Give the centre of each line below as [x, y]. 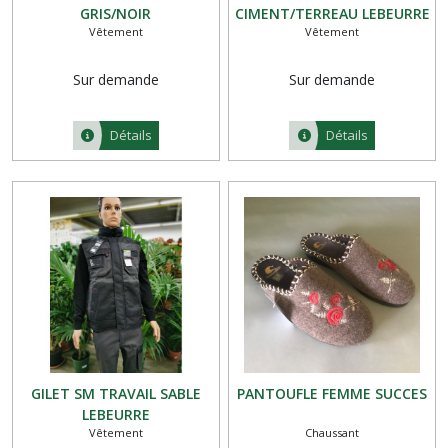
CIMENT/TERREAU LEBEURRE [332, 13]
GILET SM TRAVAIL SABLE [115, 393]
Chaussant [332, 432]
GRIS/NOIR [116, 13]
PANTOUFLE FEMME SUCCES [332, 393]
